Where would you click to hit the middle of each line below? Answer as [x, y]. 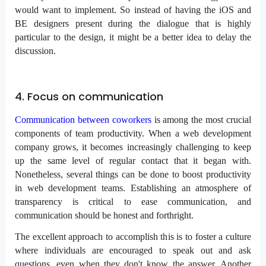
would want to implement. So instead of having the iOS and [133, 9]
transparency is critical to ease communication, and [133, 202]
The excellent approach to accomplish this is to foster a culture [133, 237]
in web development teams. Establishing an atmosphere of [133, 188]
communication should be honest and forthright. [104, 216]
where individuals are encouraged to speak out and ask [133, 251]
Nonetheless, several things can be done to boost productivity [133, 175]
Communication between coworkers [83, 120]
